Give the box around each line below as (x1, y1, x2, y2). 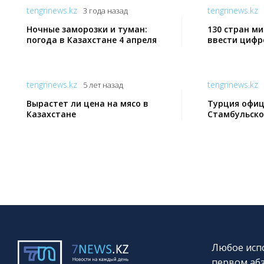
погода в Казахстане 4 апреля (27, 34, 157, 46)
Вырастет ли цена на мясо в (27, 98, 148, 110)
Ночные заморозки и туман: (27, 24, 147, 35)
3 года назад (83, 5, 128, 16)
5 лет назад (83, 80, 123, 91)
